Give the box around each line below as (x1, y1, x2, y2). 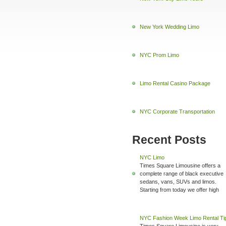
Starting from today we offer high (140, 187, 219, 193)
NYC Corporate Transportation (140, 108, 215, 115)
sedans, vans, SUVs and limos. (140, 179, 216, 185)
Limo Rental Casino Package (140, 80, 210, 86)
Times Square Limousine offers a (140, 162, 220, 168)
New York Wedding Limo (140, 23, 199, 30)
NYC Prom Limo (140, 51, 179, 58)
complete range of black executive (140, 171, 223, 177)
